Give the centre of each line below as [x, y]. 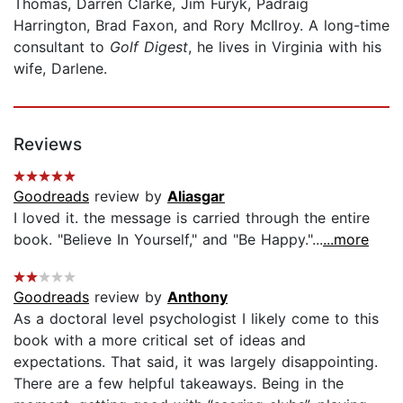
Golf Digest [149, 46]
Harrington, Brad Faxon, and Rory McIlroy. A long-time [201, 25]
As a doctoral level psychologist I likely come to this [196, 318]
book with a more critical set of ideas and [160, 340]
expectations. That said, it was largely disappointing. [196, 361]
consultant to [62, 46]
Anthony [197, 296]
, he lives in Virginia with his [285, 46]
